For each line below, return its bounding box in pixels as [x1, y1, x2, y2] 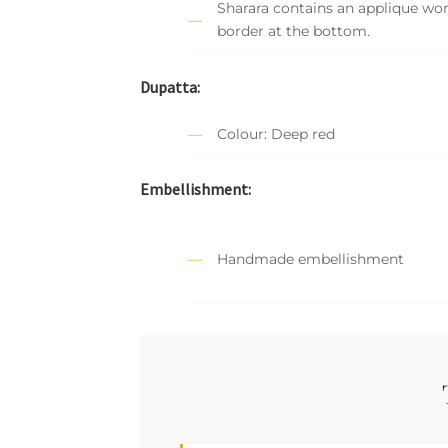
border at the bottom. [217, 22, 371, 41]
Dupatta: [140, 76, 201, 97]
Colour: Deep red [217, 124, 336, 143]
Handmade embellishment [217, 249, 405, 268]
